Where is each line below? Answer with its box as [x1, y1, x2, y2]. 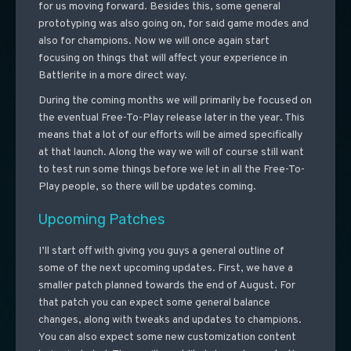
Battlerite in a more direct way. [38, 69, 187, 83]
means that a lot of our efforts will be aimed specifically [38, 128, 302, 143]
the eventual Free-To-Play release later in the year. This [38, 111, 305, 125]
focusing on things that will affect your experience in [38, 52, 288, 66]
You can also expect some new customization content [38, 331, 296, 345]
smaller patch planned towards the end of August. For [38, 279, 295, 293]
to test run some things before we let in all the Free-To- [38, 163, 305, 177]
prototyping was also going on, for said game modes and [38, 17, 309, 31]
